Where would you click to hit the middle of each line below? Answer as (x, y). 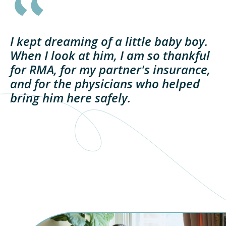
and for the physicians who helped (105, 83)
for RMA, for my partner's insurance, (110, 69)
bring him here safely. (70, 97)
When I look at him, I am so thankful (110, 55)
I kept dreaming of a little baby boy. (109, 41)
